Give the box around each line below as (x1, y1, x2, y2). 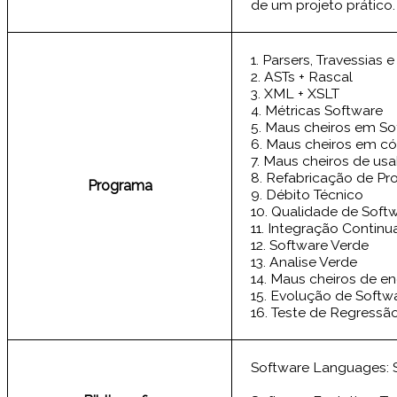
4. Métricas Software (251, 102, 384, 120)
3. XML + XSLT (251, 85, 340, 103)
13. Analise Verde (251, 253, 358, 271)
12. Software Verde (251, 237, 370, 254)
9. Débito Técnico (251, 186, 364, 204)
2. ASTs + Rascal (251, 68, 354, 86)
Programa (87, 177, 152, 195)
